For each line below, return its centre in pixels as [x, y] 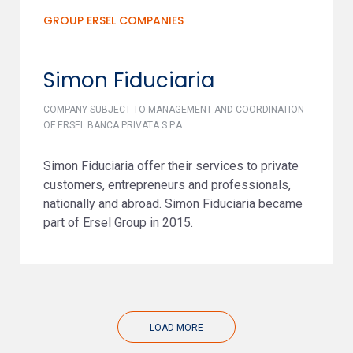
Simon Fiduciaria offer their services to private [171, 166]
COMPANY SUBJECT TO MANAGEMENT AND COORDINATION [174, 110]
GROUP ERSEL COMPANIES [113, 20]
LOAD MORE [176, 328]
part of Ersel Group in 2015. [118, 223]
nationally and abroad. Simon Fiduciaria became [173, 204]
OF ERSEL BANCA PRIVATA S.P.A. [114, 125]
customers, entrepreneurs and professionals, [167, 185]
